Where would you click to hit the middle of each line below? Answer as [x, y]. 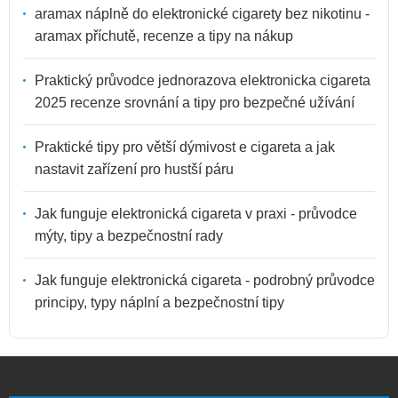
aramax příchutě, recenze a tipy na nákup [164, 36]
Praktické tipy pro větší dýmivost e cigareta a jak [185, 147]
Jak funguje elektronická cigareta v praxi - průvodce [196, 213]
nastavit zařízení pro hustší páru [134, 169]
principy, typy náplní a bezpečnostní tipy [159, 302]
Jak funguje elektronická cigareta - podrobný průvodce [205, 280]
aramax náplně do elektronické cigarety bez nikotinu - [202, 13]
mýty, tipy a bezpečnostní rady [129, 235]
